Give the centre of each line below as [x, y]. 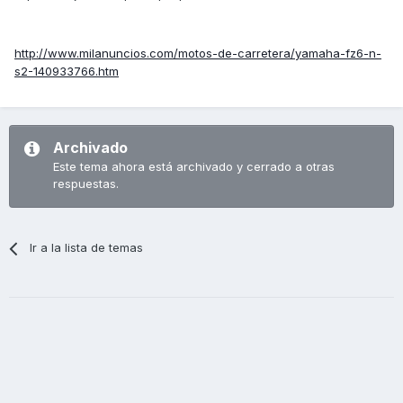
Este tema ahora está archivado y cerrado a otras [194, 167]
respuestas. [86, 184]
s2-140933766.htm [67, 72]
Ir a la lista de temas [87, 248]
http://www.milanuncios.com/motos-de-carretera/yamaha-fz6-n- [198, 54]
